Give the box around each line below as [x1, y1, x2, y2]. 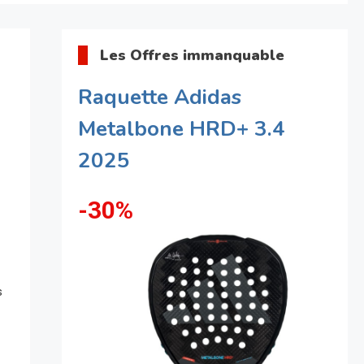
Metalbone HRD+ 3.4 [77, 115, 285, 143]
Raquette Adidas [77, 83, 241, 111]
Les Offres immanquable [99, 45, 284, 65]
